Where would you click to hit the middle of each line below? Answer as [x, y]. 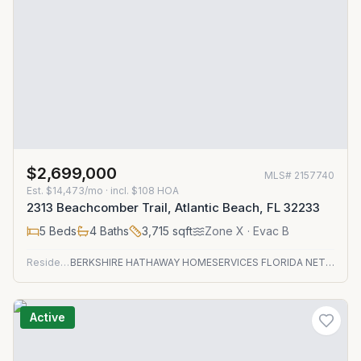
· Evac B [267, 231]
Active [48, 317]
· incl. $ [120, 191]
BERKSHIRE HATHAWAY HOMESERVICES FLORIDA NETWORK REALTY [330, 262]
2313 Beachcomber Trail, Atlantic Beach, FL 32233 [173, 207]
